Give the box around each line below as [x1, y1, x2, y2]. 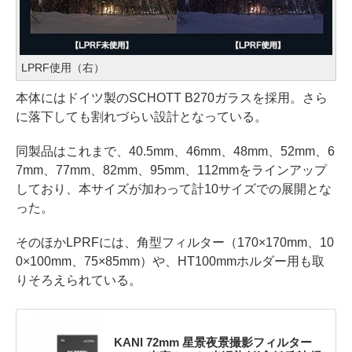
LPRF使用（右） [21, 60, 104, 74]
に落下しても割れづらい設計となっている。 [16, 109, 267, 123]
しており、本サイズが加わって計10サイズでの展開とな [16, 181, 332, 196]
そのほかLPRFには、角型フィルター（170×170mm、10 [16, 235, 334, 249]
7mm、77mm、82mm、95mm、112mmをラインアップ [16, 163, 327, 177]
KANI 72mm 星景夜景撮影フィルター [113, 335, 312, 349]
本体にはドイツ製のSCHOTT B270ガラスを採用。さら [16, 90, 328, 104]
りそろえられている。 [16, 273, 141, 287]
